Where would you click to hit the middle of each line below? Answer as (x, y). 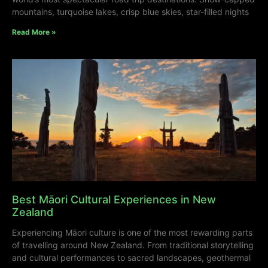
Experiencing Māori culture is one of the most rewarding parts (132, 233)
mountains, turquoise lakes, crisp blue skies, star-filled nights (130, 12)
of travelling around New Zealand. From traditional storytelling (133, 245)
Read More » (34, 32)
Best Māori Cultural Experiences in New (114, 200)
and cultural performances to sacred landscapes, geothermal (131, 258)
